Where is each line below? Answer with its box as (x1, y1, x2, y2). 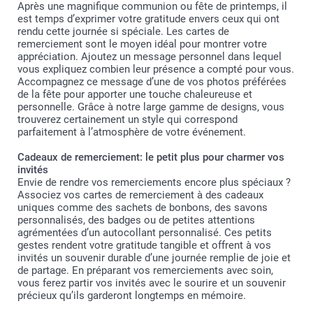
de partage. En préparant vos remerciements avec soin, (17, 263, 273, 277)
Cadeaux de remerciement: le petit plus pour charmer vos (17, 150, 284, 163)
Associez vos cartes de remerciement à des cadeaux (17, 188, 263, 201)
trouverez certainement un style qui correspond (17, 112, 238, 126)
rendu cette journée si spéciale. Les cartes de (17, 24, 229, 38)
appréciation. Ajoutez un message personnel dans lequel (17, 50, 282, 63)
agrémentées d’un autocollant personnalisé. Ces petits (17, 226, 272, 239)
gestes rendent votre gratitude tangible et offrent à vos (17, 238, 271, 252)
